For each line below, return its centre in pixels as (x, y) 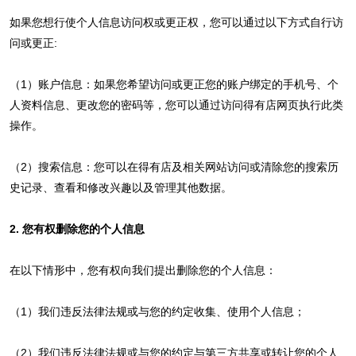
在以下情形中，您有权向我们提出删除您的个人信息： (143, 270)
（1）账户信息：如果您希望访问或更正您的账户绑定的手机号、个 (174, 84)
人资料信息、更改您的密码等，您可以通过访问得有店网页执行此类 (176, 104)
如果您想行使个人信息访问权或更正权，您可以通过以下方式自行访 (176, 22)
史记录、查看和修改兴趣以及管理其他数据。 (120, 187)
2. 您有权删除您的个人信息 (77, 228)
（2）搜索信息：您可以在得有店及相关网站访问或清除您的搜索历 (174, 166)
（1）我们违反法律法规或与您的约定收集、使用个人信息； (157, 311)
